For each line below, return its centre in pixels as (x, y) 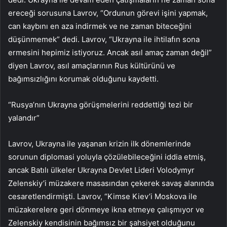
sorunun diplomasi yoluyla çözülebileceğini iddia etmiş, (107, 157)
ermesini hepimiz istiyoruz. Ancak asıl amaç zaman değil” (110, 52)
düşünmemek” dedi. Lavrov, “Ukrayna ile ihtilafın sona (104, 39)
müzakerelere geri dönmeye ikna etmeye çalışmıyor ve (106, 209)
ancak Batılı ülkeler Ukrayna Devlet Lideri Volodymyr (101, 170)
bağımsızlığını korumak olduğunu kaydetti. (83, 79)
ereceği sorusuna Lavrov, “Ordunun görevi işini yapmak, (108, 13)
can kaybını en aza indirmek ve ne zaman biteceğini (100, 26)
